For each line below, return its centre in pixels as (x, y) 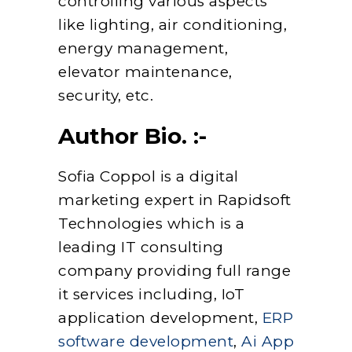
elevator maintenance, (145, 71)
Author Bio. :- (132, 136)
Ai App (268, 341)
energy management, (143, 48)
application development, (160, 317)
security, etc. (106, 95)
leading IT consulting (141, 247)
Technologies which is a (152, 223)
